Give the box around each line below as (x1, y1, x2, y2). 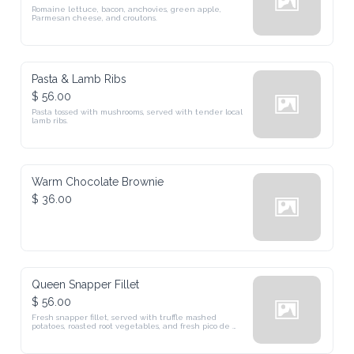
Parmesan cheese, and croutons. (32, 13, 158, 22)
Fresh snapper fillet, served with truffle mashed (32, 313, 217, 322)
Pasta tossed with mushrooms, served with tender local (32, 107, 243, 116)
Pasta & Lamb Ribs (32, 73, 127, 85)
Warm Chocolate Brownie (32, 175, 164, 188)
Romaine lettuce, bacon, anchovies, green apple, (32, 5, 222, 13)
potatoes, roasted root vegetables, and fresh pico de (32, 322, 231, 330)
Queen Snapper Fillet (32, 278, 140, 291)
